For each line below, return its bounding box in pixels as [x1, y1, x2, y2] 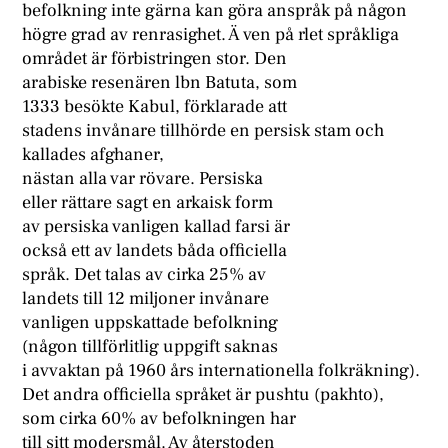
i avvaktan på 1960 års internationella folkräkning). [22, 359, 421, 383]
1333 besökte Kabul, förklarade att [22, 95, 288, 119]
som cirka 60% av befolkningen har [22, 407, 297, 431]
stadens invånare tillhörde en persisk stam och [22, 119, 385, 143]
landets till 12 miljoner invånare [22, 287, 270, 311]
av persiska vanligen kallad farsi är [22, 215, 291, 239]
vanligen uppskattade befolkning [22, 311, 279, 335]
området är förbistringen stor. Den [22, 47, 288, 71]
